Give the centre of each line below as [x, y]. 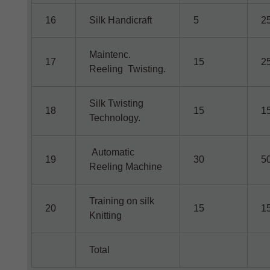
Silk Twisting [117, 103]
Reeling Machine [126, 167]
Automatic [112, 152]
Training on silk [122, 201]
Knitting [106, 215]
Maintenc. [110, 55]
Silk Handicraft [121, 20]
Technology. [115, 118]
